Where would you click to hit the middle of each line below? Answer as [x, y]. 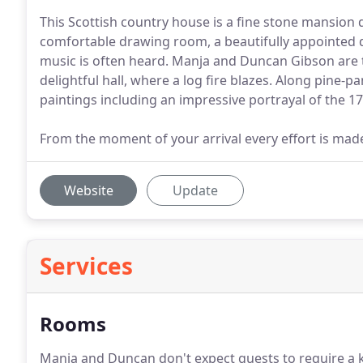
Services [86, 266]
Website [88, 190]
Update [195, 190]
